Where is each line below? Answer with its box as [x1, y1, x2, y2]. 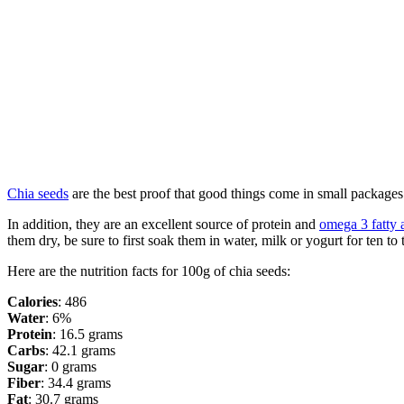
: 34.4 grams [41, 375, 111, 391]
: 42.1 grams [45, 343, 115, 359]
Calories [7, 294, 58, 310]
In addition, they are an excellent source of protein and [7, 216, 319, 233]
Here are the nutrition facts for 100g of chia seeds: [7, 263, 290, 280]
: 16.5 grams [52, 326, 123, 343]
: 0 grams [44, 359, 96, 375]
